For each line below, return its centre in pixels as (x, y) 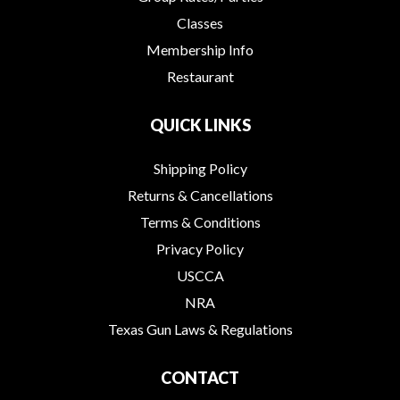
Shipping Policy (200, 168)
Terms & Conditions (200, 222)
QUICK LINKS (200, 125)
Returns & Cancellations (200, 195)
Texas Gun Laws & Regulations (200, 329)
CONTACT (200, 378)
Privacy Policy (200, 249)
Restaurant (200, 76)
